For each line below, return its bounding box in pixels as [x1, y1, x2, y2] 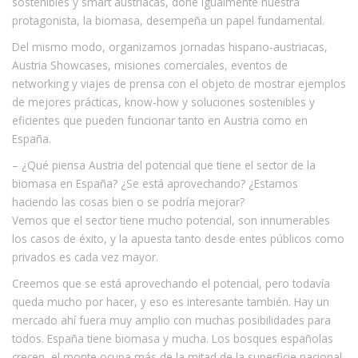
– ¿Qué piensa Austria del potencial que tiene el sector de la [12, 157, 316, 173]
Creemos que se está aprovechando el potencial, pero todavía [12, 275, 330, 291]
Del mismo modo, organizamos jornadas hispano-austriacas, [12, 38, 328, 54]
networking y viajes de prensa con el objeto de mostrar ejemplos [12, 75, 346, 91]
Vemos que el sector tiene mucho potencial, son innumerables [12, 212, 330, 228]
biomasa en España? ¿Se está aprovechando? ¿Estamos [12, 175, 298, 191]
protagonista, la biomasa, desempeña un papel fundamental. [12, 12, 324, 28]
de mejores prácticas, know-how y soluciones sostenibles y [12, 93, 315, 109]
